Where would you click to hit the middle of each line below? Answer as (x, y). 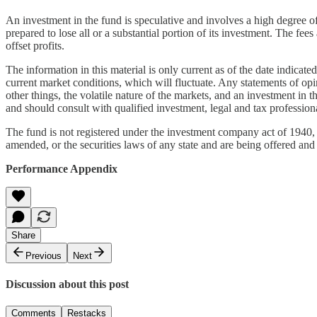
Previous (44, 255)
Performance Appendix (62, 168)
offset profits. (35, 45)
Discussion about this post (67, 284)
